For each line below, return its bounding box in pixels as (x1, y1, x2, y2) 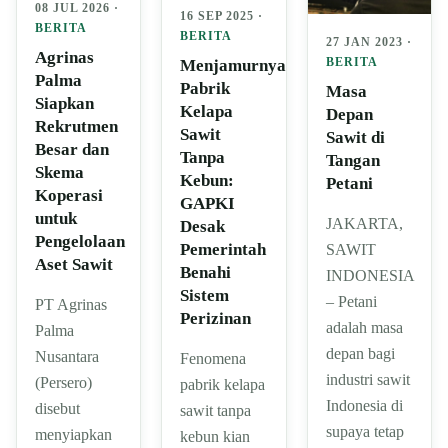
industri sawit (325, 370, 410, 388)
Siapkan (35, 94, 94, 113)
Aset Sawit (35, 255, 113, 274)
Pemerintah (180, 239, 267, 259)
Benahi (180, 262, 232, 282)
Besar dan (35, 140, 109, 159)
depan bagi (325, 344, 395, 362)
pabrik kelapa (180, 375, 266, 393)
